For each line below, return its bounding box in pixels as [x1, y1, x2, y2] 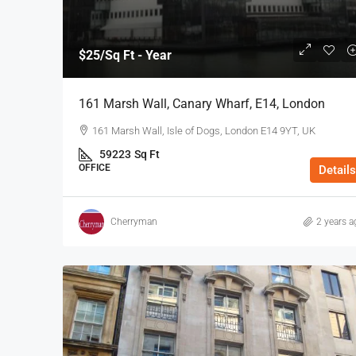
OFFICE [79, 162, 110, 174]
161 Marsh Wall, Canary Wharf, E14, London [79, 96, 325, 112]
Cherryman [110, 215, 157, 227]
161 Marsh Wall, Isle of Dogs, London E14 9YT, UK [92, 125, 315, 137]
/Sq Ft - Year [100, 48, 172, 64]
